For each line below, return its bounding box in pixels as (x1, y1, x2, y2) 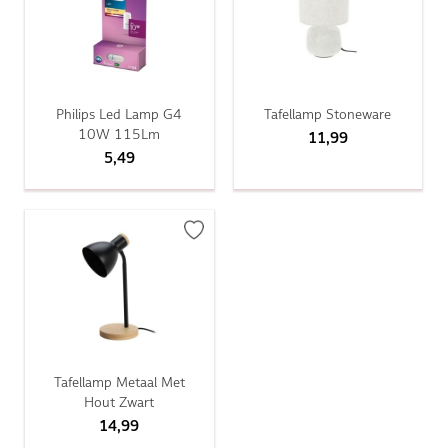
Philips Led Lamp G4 (56, 106, 183, 123)
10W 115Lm (78, 126, 161, 143)
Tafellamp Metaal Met (53, 373, 185, 390)
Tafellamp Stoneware (264, 106, 392, 123)
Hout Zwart (84, 393, 155, 410)
